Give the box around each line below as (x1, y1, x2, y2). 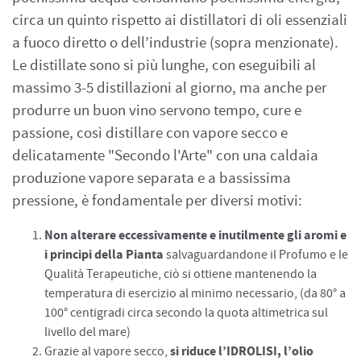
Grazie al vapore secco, (44, 343, 170, 359)
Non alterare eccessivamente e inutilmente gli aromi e (44, 226, 346, 244)
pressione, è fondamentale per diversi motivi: (12, 191, 302, 211)
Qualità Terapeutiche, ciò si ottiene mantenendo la (44, 266, 317, 282)
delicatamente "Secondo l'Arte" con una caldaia (12, 146, 318, 166)
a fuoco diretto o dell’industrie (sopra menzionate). (12, 33, 338, 53)
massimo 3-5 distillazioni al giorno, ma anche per (12, 78, 327, 98)
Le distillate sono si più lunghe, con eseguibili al (12, 56, 316, 76)
